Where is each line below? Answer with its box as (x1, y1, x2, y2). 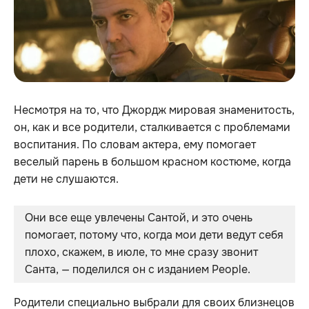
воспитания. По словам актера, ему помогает (14, 137, 256, 152)
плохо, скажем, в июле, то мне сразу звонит (25, 245, 258, 260)
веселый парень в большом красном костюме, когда (14, 154, 291, 170)
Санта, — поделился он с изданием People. (25, 262, 250, 277)
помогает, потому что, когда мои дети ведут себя (25, 228, 283, 243)
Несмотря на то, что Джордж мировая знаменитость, (14, 103, 295, 118)
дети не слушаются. (14, 172, 119, 187)
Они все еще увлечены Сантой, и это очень (25, 210, 252, 226)
